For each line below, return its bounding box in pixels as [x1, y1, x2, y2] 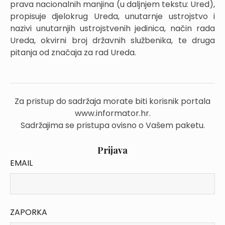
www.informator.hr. [74, 107, 151, 119]
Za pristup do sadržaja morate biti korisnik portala [15, 95, 210, 107]
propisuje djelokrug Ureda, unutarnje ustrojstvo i [10, 11, 215, 22]
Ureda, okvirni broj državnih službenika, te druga [10, 35, 215, 46]
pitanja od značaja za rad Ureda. [10, 47, 136, 58]
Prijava [97, 144, 128, 156]
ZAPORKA [10, 206, 47, 218]
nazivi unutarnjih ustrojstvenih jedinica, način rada [10, 23, 215, 34]
